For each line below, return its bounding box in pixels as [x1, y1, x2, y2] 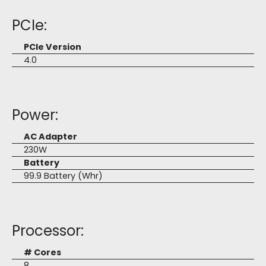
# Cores [24, 246, 61, 258]
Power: [12, 105, 58, 125]
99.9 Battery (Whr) [24, 170, 103, 182]
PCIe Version [24, 41, 81, 53]
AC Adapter [24, 131, 77, 142]
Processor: [12, 221, 84, 240]
